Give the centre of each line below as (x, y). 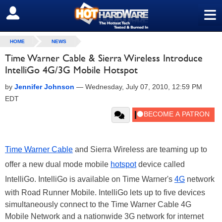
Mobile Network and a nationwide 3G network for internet (104, 216)
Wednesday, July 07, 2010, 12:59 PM (144, 87)
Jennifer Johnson (44, 87)
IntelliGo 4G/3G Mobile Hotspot (71, 70)
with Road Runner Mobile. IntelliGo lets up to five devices (105, 193)
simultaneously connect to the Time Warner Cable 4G (98, 204)
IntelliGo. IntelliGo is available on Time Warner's (90, 179)
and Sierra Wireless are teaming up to (140, 149)
